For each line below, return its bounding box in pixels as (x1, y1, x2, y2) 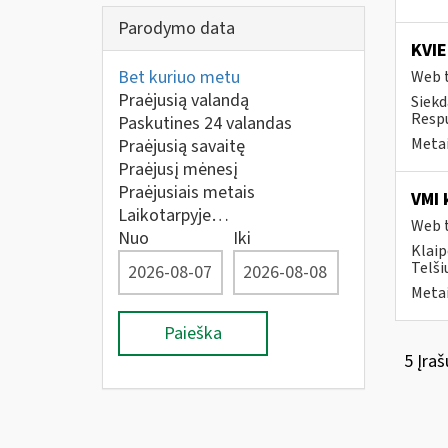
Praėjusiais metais (118, 180, 255, 205)
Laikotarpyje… (118, 203, 229, 228)
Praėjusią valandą (118, 88, 249, 113)
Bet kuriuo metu (118, 65, 240, 90)
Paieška (164, 321, 222, 346)
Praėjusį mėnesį (118, 157, 238, 182)
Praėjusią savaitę (118, 134, 245, 159)
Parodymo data (118, 16, 235, 41)
